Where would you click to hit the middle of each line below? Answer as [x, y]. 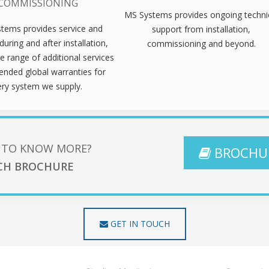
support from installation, [201, 29]
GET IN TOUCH [139, 223]
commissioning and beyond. [201, 43]
